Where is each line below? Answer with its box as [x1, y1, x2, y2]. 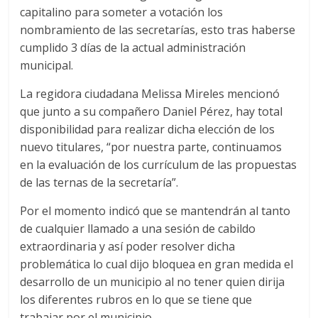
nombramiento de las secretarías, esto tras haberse [20, 22, 296, 38]
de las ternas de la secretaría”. [20, 175, 179, 191]
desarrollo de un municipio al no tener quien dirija [20, 274, 285, 290]
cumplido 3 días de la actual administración [20, 40, 246, 56]
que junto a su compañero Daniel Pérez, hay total [20, 104, 283, 120]
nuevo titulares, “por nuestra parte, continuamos [20, 139, 283, 155]
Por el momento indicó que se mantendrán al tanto [20, 203, 291, 219]
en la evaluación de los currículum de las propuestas [20, 157, 297, 173]
